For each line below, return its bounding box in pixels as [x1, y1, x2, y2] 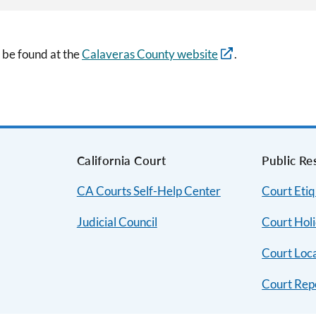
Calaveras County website [82, 47, 218, 61]
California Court [76, 153, 166, 168]
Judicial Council [76, 214, 157, 229]
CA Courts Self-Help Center [76, 183, 221, 198]
